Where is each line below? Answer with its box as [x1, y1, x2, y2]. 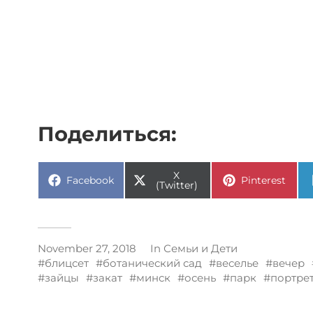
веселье [216, 256, 259, 270]
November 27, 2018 [38, 241, 136, 255]
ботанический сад [103, 256, 202, 270]
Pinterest [241, 173, 286, 187]
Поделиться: [38, 121, 177, 146]
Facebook [66, 173, 114, 187]
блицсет [45, 256, 89, 270]
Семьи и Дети [163, 241, 238, 255]
